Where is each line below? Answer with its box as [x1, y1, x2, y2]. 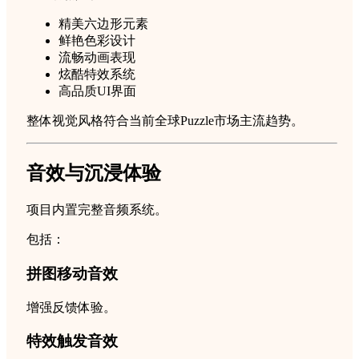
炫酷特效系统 [58, 67, 135, 82]
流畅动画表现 [58, 50, 135, 65]
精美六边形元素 [58, 17, 148, 31]
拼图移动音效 [26, 265, 118, 282]
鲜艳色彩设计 [58, 34, 135, 48]
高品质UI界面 [58, 84, 136, 99]
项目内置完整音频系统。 [26, 203, 167, 217]
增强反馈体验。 [26, 300, 116, 314]
